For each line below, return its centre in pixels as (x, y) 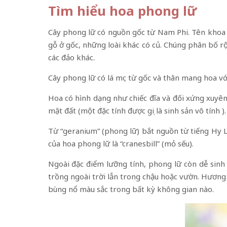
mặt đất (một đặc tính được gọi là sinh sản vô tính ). (137, 110)
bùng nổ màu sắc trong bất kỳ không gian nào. (131, 189)
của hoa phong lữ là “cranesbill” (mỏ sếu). (121, 143)
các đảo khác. (71, 57)
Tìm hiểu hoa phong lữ (122, 11)
